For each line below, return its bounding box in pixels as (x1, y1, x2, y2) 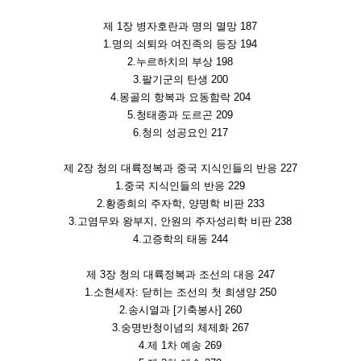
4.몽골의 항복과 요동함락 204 (110, 91, 251, 104)
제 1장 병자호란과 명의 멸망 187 (103, 20, 258, 33)
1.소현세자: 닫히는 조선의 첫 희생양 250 (85, 286, 276, 299)
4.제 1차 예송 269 (139, 339, 222, 352)
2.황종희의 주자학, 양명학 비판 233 (97, 197, 264, 210)
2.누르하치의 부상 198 (127, 56, 234, 68)
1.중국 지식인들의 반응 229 (115, 180, 246, 193)
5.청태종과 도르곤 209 (127, 109, 234, 122)
